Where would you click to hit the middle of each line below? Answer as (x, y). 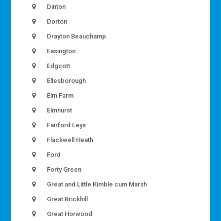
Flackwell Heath (70, 140)
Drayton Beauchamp (76, 37)
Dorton (56, 22)
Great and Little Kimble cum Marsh (96, 184)
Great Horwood (69, 214)
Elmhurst (59, 110)
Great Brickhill (67, 199)
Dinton (56, 7)
